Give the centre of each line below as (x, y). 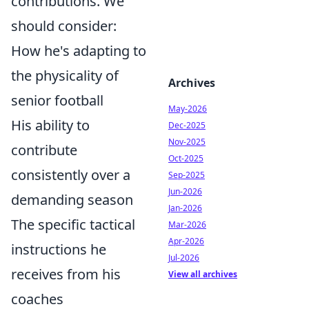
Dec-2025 (187, 125)
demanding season (72, 200)
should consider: (64, 26)
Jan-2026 (185, 208)
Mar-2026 (187, 225)
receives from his (66, 275)
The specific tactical (73, 225)
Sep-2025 (187, 175)
